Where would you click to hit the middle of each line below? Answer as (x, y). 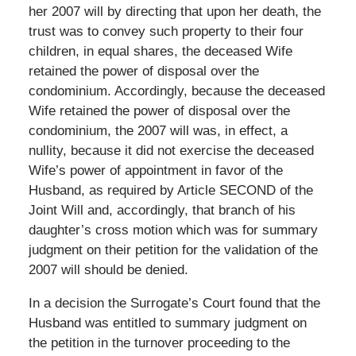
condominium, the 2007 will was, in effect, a (158, 130)
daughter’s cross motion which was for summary (173, 230)
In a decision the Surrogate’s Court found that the (174, 303)
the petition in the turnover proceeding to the (159, 342)
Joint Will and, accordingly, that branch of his (162, 210)
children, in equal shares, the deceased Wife (160, 51)
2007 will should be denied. (108, 269)
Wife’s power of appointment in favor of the (155, 170)
